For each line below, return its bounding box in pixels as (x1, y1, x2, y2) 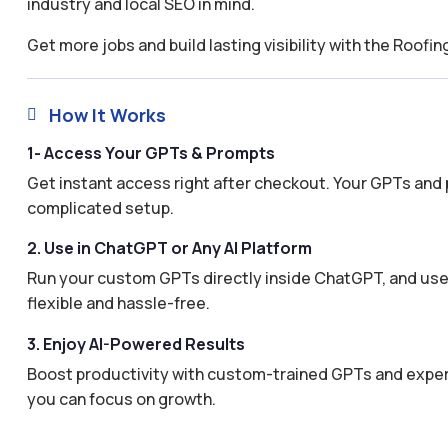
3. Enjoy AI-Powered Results (26, 332, 245, 355)
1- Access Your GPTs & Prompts (26, 142, 275, 164)
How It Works (49, 103, 166, 127)
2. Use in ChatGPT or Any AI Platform (26, 237, 312, 260)
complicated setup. (26, 197, 174, 219)
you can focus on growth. (26, 387, 216, 410)
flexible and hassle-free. (26, 292, 210, 315)
